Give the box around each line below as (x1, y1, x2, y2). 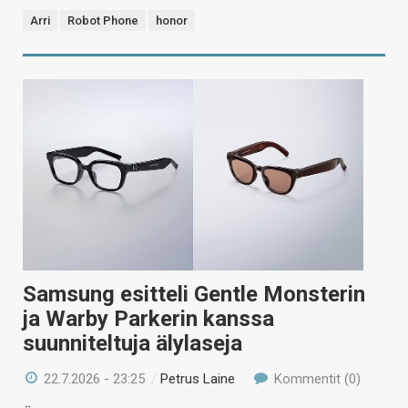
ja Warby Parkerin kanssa (23, 305, 274, 331)
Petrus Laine (160, 370, 236, 387)
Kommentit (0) (270, 370, 361, 387)
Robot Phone (67, 13, 138, 27)
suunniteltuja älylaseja (23, 330, 242, 356)
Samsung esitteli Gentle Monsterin (23, 280, 365, 307)
